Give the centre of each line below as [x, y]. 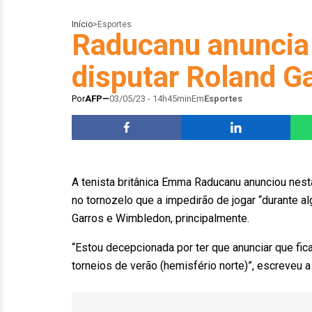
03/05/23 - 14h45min [150, 99]
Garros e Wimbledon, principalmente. [161, 218]
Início [82, 24]
